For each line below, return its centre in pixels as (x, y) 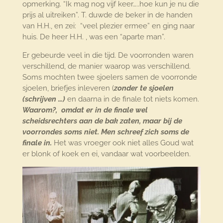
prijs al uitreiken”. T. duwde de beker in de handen (107, 15)
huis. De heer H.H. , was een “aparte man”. (94, 37)
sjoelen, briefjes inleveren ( (68, 88)
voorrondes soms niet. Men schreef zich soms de (106, 132)
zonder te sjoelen (144, 88)
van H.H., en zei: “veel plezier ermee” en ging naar (108, 26)
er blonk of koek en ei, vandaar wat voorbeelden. (106, 154)
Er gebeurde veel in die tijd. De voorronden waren (108, 56)
